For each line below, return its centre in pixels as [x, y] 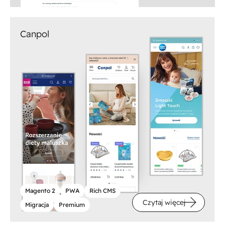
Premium [72, 204]
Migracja [37, 204]
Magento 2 [40, 190]
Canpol [35, 34]
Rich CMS [103, 190]
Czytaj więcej [164, 202]
